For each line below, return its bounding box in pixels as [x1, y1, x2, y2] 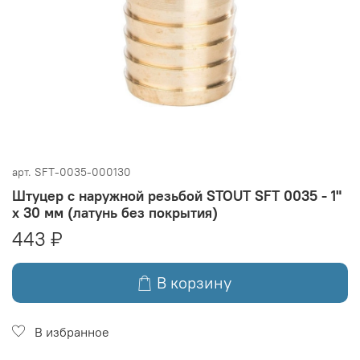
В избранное [35, 323, 109, 340]
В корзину [157, 272, 231, 292]
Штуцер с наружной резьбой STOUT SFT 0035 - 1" [12, 186, 342, 205]
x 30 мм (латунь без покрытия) [12, 202, 218, 222]
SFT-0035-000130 [35, 165, 131, 179]
